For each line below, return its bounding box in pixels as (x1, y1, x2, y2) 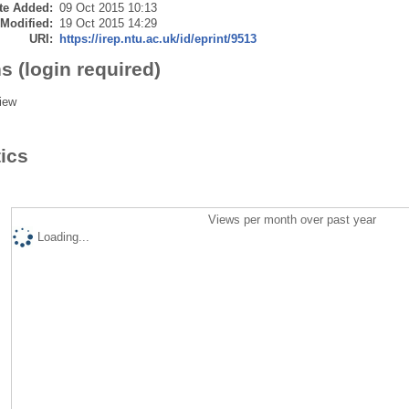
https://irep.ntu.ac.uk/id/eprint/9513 (58, 31, 257, 46)
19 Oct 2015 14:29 (58, 16, 157, 30)
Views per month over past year (208, 212, 377, 226)
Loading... (37, 229, 89, 244)
